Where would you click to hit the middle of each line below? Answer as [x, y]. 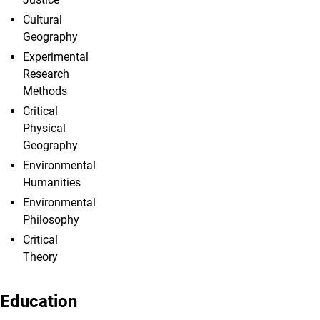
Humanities [52, 183]
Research [46, 74]
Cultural [42, 20]
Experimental [56, 57]
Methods [45, 91]
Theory [40, 257]
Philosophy [51, 220]
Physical [44, 129]
